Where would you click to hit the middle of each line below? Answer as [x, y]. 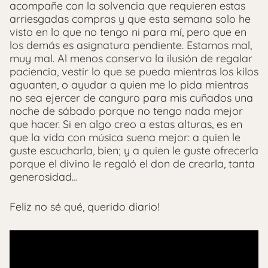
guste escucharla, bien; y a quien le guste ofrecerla [134, 150]
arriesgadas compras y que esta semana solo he [130, 19]
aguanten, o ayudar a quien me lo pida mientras [129, 84]
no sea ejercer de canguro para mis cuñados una [131, 98]
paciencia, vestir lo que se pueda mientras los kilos [134, 71]
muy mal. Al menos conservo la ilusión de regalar [131, 58]
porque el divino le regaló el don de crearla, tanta [132, 163]
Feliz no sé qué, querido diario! [84, 206]
